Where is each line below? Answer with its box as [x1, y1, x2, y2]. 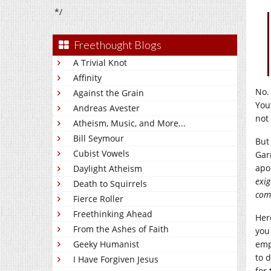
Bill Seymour [73, 132, 124, 144]
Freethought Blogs [74, 38, 162, 51]
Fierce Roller [73, 193, 123, 204]
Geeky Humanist [73, 238, 139, 250]
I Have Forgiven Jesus [73, 253, 158, 265]
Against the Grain [73, 87, 144, 99]
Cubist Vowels [73, 148, 129, 159]
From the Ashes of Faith [73, 223, 169, 235]
